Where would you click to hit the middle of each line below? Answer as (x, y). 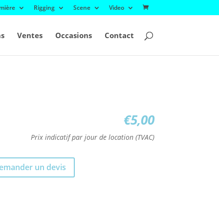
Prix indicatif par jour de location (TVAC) (92, 137)
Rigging (44, 8)
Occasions (73, 35)
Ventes (30, 35)
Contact (119, 35)
